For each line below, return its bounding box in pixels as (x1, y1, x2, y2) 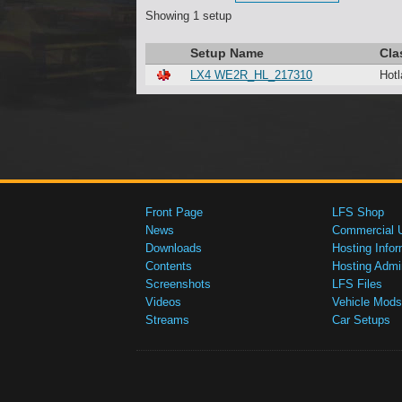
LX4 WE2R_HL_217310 (190, 68, 312, 82)
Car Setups (332, 313, 390, 327)
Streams (145, 313, 189, 327)
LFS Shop (332, 205, 384, 219)
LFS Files (332, 277, 382, 291)
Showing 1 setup (145, 9, 232, 22)
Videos (145, 295, 181, 309)
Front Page (145, 205, 203, 219)
